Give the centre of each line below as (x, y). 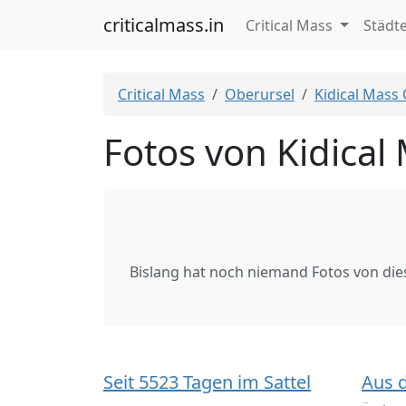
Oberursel (260, 94)
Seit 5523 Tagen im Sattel (207, 382)
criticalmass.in (164, 25)
